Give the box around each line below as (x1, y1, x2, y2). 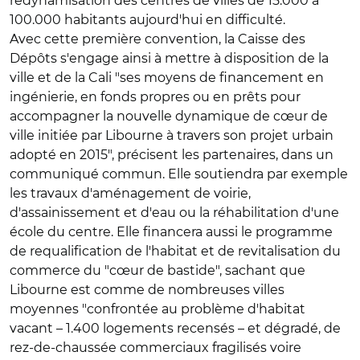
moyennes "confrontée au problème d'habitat (10, 301, 305, 317)
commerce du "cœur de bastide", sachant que (10, 263, 305, 278)
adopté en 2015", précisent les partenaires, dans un (10, 147, 333, 162)
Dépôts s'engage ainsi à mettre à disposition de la (10, 51, 329, 66)
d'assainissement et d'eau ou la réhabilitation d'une (10, 205, 339, 220)
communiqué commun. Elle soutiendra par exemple (10, 166, 348, 182)
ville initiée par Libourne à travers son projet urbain (10, 128, 333, 143)
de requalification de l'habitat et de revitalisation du (10, 243, 341, 259)
